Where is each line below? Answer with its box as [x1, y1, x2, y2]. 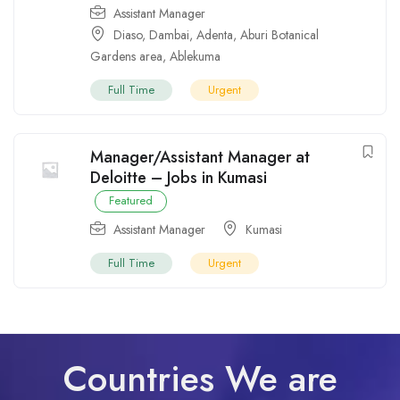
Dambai [149, 25, 189, 44]
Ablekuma [170, 46, 221, 65]
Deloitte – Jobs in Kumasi [90, 165, 267, 189]
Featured [109, 191, 153, 209]
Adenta [196, 25, 233, 44]
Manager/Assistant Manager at [90, 145, 310, 169]
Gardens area [90, 46, 162, 65]
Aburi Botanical [240, 25, 319, 44]
